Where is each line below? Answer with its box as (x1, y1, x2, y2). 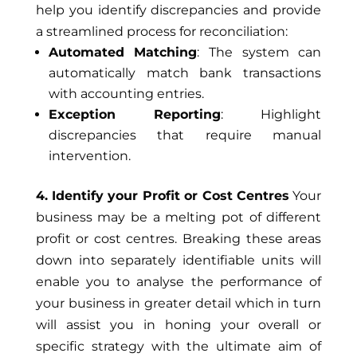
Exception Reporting (48, 107, 221, 122)
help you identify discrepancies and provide (35, 2, 322, 18)
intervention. (48, 148, 131, 163)
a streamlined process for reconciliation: (35, 24, 288, 39)
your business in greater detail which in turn (35, 296, 322, 311)
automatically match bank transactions (48, 65, 322, 80)
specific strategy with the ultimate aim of (35, 339, 322, 354)
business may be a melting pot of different (35, 210, 322, 225)
